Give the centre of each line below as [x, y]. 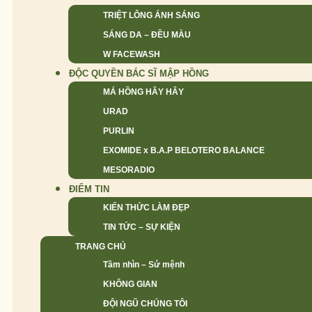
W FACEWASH [132, 54]
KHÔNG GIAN [130, 284]
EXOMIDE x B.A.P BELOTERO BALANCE [184, 150]
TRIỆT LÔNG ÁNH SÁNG [151, 15]
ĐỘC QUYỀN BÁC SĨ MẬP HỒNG [139, 73]
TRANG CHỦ [101, 247]
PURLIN [119, 131]
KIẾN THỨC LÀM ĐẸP [146, 208]
